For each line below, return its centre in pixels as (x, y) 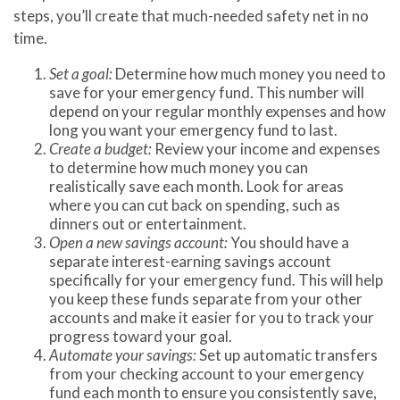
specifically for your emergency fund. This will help (216, 279)
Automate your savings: (123, 354)
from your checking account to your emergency (207, 373)
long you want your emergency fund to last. (193, 129)
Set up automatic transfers (287, 354)
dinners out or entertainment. (148, 223)
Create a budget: (100, 148)
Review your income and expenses (266, 148)
